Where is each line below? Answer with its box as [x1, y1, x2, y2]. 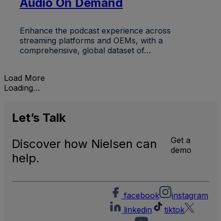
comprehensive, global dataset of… [20, 45, 151, 55]
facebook [124, 190, 159, 200]
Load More [4, 73, 45, 83]
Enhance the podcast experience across [20, 26, 171, 36]
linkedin [124, 204, 152, 215]
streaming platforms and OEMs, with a [20, 36, 163, 45]
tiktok [164, 204, 184, 215]
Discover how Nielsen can [12, 136, 157, 151]
